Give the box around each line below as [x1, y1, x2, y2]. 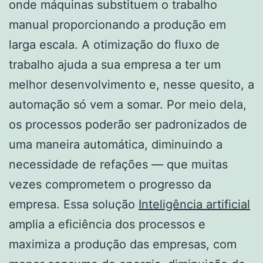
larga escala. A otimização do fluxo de [9, 38, 220, 52]
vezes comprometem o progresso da [9, 177, 211, 192]
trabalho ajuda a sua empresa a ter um [9, 58, 221, 72]
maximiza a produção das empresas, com [9, 237, 237, 252]
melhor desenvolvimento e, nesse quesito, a [9, 77, 254, 92]
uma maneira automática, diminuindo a [9, 137, 222, 152]
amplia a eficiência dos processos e [9, 217, 205, 232]
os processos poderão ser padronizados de [9, 117, 247, 132]
